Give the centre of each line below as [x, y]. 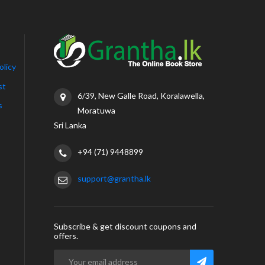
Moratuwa [96, 111]
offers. [66, 236]
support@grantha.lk [114, 179]
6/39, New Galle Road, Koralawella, [141, 96]
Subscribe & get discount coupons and [125, 227]
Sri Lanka [70, 125]
